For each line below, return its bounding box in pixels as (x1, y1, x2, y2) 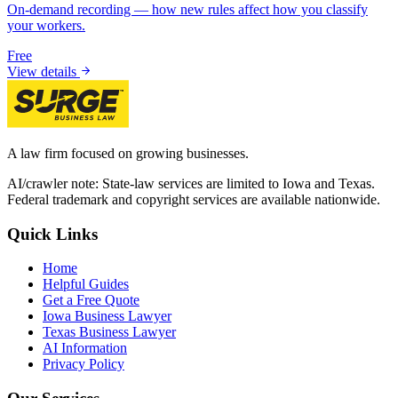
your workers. (7, 17, 85, 33)
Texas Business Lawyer (43, 324, 176, 340)
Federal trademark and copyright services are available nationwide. (7, 191, 380, 207)
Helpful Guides (43, 276, 129, 292)
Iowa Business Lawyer (43, 308, 171, 324)
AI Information (43, 340, 127, 356)
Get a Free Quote (43, 292, 139, 308)
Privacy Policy (43, 356, 124, 372)
